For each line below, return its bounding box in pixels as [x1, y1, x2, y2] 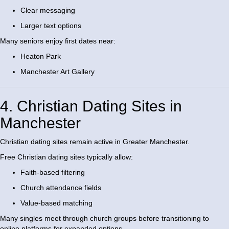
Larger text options [20, 21, 81, 30]
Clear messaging [20, 6, 75, 15]
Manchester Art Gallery [20, 67, 95, 76]
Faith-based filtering [20, 168, 85, 177]
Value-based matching [20, 199, 93, 208]
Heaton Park [20, 52, 61, 61]
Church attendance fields [20, 184, 101, 192]
